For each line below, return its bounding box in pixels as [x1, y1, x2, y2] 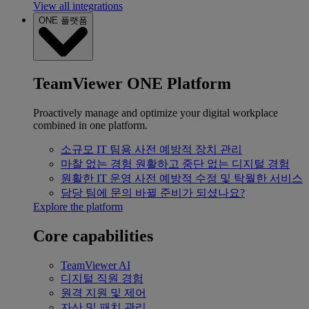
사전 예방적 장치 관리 [134, 143, 242, 155]
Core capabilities [33, 226, 153, 245]
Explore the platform [33, 200, 123, 212]
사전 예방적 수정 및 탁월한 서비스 [134, 172, 303, 184]
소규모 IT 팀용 [61, 143, 132, 155]
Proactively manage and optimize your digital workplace [33, 106, 278, 119]
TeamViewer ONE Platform [33, 74, 231, 92]
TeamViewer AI [61, 259, 130, 271]
